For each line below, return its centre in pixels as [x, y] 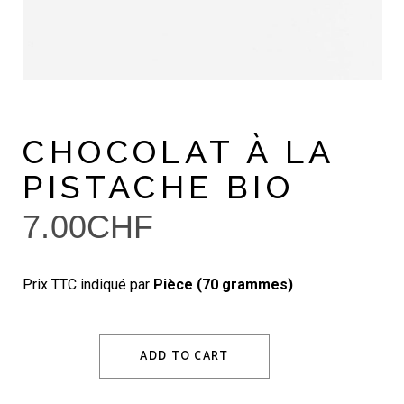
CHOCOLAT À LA [179, 152]
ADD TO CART [184, 357]
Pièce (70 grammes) [224, 285]
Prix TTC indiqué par [88, 285]
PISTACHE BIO [159, 187]
